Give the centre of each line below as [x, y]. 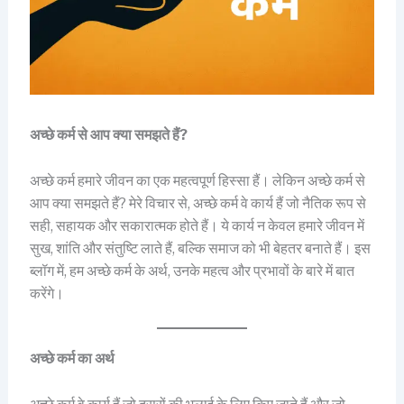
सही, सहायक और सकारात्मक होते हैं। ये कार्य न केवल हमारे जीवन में [197, 225]
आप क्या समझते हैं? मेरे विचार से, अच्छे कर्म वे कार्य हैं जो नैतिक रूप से [197, 203]
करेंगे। [46, 293]
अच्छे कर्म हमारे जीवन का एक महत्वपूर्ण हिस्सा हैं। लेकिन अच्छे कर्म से [197, 180]
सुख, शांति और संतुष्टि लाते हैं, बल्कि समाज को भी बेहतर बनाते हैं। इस [200, 248]
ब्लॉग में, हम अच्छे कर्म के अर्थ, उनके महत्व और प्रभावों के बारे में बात [192, 271]
